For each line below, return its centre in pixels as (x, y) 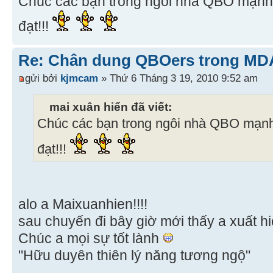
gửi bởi (43, 78)
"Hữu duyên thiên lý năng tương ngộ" (134, 256)
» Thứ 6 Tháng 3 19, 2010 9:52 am (178, 78)
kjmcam (79, 78)
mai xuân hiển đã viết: (111, 107)
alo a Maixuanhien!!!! (83, 204)
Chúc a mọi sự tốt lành (90, 239)
